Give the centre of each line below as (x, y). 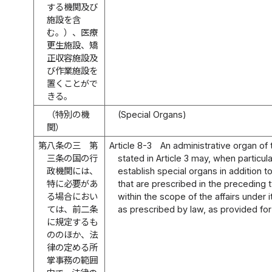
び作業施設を (73, 70)
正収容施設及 (73, 58)
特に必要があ (73, 183)
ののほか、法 (73, 234)
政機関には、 (73, 171)
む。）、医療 (73, 32)
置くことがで (73, 83)
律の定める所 (73, 247)
